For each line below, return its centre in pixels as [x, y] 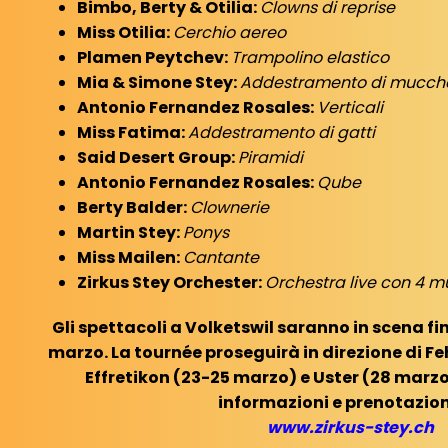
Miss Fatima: [132, 132]
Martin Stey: [130, 232]
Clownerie [229, 207]
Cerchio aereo [229, 32]
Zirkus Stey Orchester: [171, 282]
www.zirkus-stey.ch [350, 427]
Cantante [221, 257]
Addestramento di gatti [281, 132]
